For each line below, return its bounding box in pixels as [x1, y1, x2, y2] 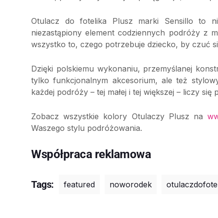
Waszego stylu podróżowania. [31, 123, 142, 133]
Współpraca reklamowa [31, 147, 151, 162]
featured [64, 180, 95, 190]
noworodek [109, 180, 152, 190]
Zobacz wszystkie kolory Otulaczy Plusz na [31, 111, 208, 122]
